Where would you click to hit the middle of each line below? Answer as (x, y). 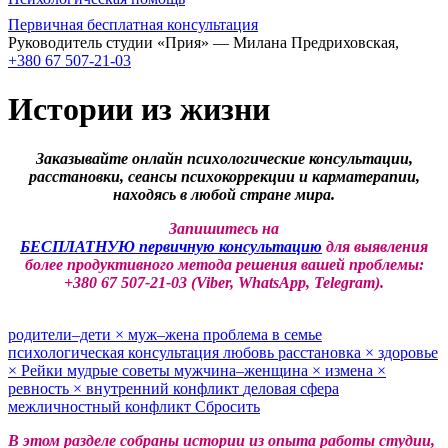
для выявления (375, 246)
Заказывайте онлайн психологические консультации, (224, 158)
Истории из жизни (139, 109)
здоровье (408, 352)
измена (351, 370)
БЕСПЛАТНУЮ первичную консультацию (171, 246)
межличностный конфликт (101, 406)
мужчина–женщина (243, 370)
